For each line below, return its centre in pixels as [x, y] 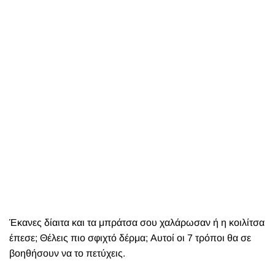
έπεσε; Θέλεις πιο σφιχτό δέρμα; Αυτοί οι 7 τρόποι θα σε [130, 238]
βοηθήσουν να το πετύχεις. [67, 253]
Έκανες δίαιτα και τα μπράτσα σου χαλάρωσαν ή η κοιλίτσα [137, 223]
